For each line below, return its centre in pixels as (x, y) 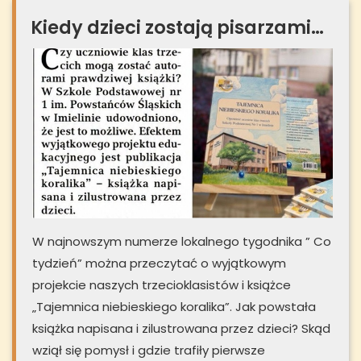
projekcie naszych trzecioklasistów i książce (162, 284)
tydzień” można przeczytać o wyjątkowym (159, 263)
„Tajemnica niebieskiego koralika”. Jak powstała (174, 306)
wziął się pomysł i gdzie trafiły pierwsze (149, 350)
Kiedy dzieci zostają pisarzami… (177, 28)
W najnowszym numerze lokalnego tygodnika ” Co (182, 241)
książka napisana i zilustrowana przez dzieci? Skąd (181, 328)
